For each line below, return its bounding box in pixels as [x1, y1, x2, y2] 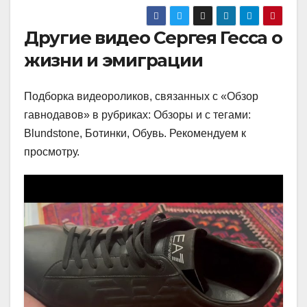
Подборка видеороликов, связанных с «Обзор [24, 90, 258, 102]
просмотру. [24, 145, 79, 158]
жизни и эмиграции [24, 49, 203, 71]
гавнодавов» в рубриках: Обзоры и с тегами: [24, 108, 251, 121]
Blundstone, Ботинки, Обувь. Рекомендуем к [24, 127, 246, 139]
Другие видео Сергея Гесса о [24, 27, 282, 49]
